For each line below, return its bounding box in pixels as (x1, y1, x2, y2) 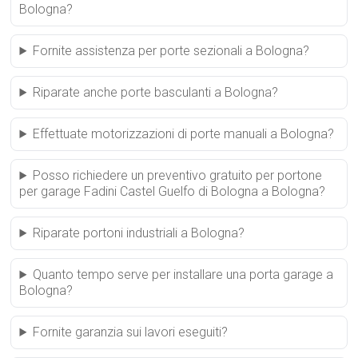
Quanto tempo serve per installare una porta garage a (33, 267, 334, 282)
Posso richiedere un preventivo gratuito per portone (33, 168, 323, 183)
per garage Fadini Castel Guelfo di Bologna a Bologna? (19, 184, 326, 199)
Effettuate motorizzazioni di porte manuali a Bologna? (33, 126, 335, 141)
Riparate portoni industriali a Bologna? (33, 225, 245, 241)
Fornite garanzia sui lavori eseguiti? (33, 324, 229, 340)
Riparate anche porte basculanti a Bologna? (33, 85, 279, 100)
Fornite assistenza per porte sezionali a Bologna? (33, 43, 310, 58)
